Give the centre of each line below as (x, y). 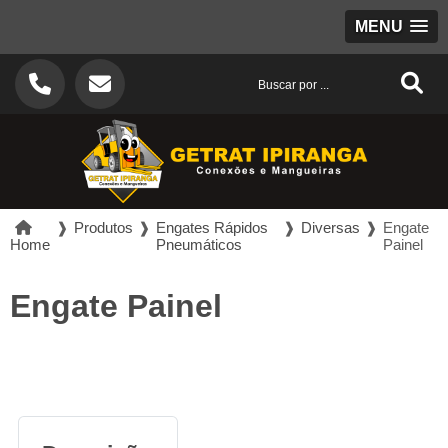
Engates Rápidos (211, 228)
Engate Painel (116, 306)
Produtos (103, 228)
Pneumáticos (198, 245)
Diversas (331, 228)
